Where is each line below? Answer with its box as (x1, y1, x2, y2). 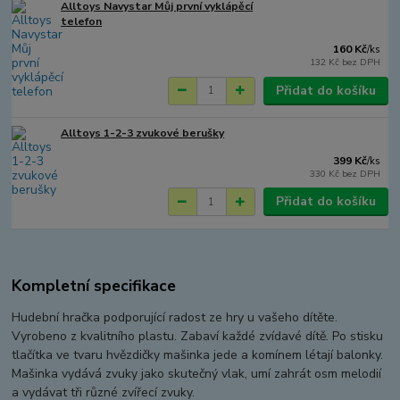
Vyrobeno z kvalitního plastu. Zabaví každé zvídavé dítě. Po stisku (12, 328, 384, 346)
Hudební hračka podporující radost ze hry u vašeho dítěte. (12, 309, 338, 327)
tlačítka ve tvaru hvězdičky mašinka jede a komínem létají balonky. (12, 346, 384, 364)
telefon (61, 14, 103, 29)
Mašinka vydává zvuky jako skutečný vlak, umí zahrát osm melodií (12, 365, 382, 383)
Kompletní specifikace (12, 275, 177, 297)
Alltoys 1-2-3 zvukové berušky (61, 125, 225, 140)
